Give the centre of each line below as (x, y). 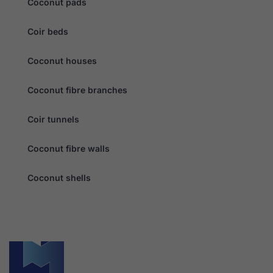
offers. (168, 25)
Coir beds (48, 31)
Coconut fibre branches (77, 90)
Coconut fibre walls (69, 148)
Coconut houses (62, 60)
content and (177, 15)
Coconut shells (59, 177)
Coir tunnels (53, 119)
